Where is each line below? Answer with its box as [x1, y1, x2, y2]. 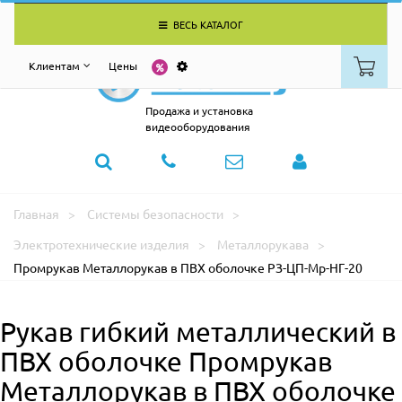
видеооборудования [144, 119, 250, 135]
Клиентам [29, 58, 80, 73]
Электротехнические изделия [13, 236, 189, 253]
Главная [13, 205, 59, 223]
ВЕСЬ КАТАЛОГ [170, 17, 243, 31]
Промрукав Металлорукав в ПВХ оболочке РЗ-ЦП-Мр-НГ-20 [13, 259, 363, 276]
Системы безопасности [87, 205, 223, 223]
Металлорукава [217, 236, 309, 253]
